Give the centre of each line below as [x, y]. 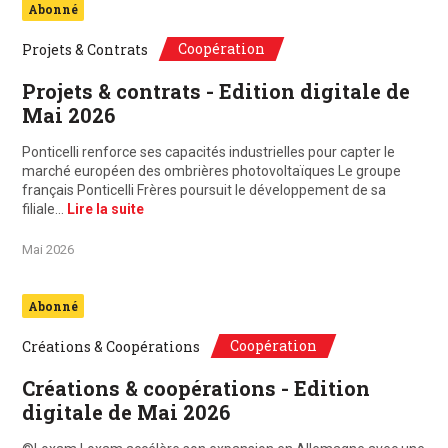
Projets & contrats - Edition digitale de [216, 91]
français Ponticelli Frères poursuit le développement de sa [204, 190]
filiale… [44, 209]
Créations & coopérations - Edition [196, 388]
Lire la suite [105, 209]
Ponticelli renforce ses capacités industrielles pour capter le [208, 152]
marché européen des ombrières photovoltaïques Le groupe [211, 171]
